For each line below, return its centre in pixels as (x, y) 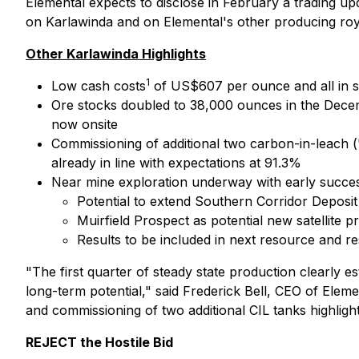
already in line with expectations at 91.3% (176, 163)
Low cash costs (99, 86)
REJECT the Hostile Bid (99, 342)
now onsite (85, 124)
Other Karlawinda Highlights (116, 54)
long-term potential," (89, 291)
